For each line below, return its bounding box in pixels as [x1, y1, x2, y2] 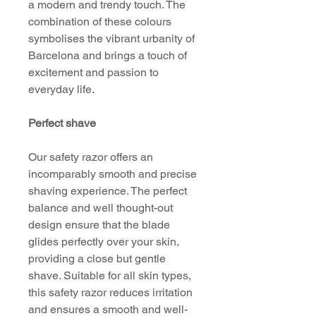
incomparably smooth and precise [28, 167, 197, 181]
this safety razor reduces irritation [28, 286, 193, 299]
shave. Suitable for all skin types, [28, 269, 191, 282]
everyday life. [28, 83, 95, 96]
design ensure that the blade [28, 218, 170, 231]
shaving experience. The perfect [28, 184, 187, 197]
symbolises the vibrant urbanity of [28, 32, 195, 45]
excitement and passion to [28, 66, 159, 79]
